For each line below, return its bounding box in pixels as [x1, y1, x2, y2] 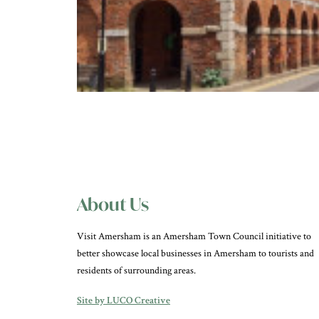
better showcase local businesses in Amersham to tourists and [77, 247, 314, 260]
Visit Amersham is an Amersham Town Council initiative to [77, 230, 311, 243]
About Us [77, 193, 149, 216]
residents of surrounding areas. [77, 264, 196, 277]
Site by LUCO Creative [77, 294, 170, 307]
